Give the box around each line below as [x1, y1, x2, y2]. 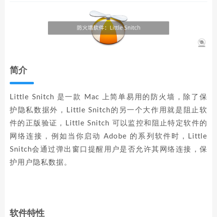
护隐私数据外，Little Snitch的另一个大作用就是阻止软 [10, 107, 207, 114]
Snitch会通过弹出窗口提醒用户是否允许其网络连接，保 [10, 146, 207, 154]
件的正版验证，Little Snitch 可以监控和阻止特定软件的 [10, 120, 207, 127]
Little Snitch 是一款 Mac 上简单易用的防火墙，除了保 [10, 93, 207, 101]
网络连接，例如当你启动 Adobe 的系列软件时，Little [10, 133, 207, 140]
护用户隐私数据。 [10, 159, 72, 167]
